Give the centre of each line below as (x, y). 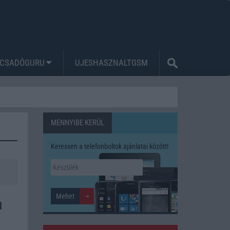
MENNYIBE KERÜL (77, 122)
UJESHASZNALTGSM (111, 62)
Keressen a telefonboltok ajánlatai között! (109, 146)
